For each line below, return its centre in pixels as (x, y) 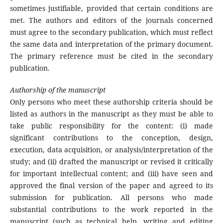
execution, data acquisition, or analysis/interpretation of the (111, 150)
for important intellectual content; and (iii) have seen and (111, 174)
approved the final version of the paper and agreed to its (111, 186)
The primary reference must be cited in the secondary (111, 56)
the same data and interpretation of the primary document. (111, 44)
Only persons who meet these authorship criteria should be (111, 102)
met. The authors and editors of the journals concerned (111, 20)
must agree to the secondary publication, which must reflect (111, 32)
